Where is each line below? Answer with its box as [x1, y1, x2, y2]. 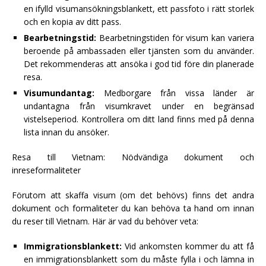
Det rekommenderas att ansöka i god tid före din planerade [24, 58, 254, 70]
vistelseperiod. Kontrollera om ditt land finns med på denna [24, 113, 254, 125]
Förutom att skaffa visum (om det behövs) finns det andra [12, 189, 254, 201]
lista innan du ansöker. [24, 126, 109, 138]
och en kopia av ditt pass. [24, 16, 121, 28]
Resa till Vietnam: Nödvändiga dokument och [12, 151, 254, 163]
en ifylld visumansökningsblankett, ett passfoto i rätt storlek [24, 3, 254, 15]
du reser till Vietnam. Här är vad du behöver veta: [12, 216, 198, 227]
